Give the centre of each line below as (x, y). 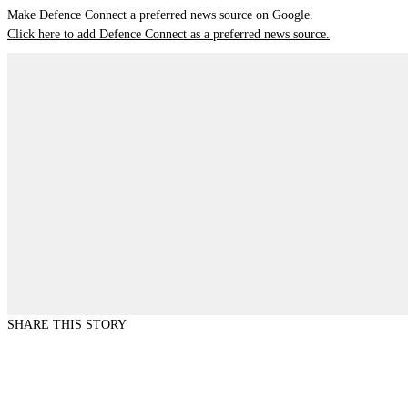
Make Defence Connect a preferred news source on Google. (160, 15)
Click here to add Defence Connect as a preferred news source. (168, 34)
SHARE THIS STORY (67, 324)
